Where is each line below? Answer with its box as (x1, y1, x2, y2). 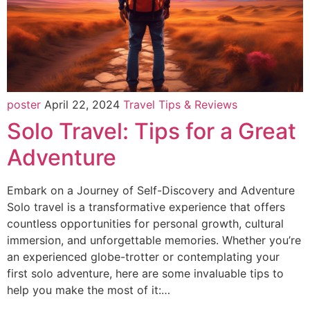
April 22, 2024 (44, 98, 123, 112)
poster (7, 98, 41, 112)
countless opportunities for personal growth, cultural (7, 217, 284, 231)
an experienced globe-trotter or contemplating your (7, 250, 280, 264)
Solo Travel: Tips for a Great (7, 118, 296, 145)
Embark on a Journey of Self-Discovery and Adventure (7, 183, 295, 198)
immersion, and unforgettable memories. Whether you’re (7, 233, 301, 248)
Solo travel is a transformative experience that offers (7, 200, 285, 215)
